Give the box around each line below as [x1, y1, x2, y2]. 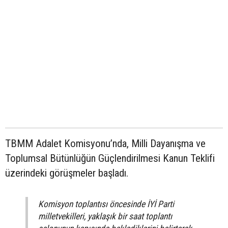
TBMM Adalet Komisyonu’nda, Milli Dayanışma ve [5, 137, 206, 150]
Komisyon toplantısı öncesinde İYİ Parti [38, 198, 174, 209]
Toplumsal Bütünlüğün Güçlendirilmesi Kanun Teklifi [5, 152, 215, 164]
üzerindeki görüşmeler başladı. [5, 166, 128, 179]
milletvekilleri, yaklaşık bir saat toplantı [38, 211, 172, 221]
